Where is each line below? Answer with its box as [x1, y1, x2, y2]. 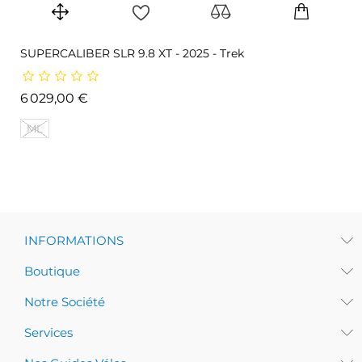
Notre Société [24, 294, 105, 309]
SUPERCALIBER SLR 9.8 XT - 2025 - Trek [20, 46, 244, 61]
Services [24, 325, 73, 340]
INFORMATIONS [24, 233, 124, 248]
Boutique [24, 263, 80, 279]
